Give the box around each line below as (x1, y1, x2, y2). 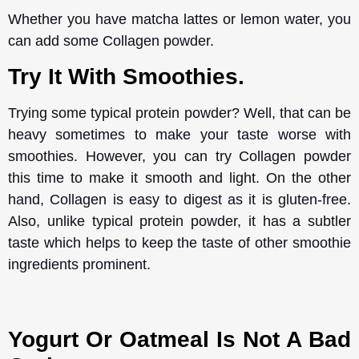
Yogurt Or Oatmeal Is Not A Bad (8, 326, 351, 352)
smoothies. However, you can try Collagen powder (8, 148, 351, 165)
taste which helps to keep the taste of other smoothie (8, 235, 351, 252)
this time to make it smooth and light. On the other (8, 170, 351, 187)
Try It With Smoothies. (8, 64, 244, 90)
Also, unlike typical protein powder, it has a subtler (8, 213, 351, 230)
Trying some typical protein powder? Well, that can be (8, 105, 351, 122)
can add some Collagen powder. (8, 33, 218, 50)
